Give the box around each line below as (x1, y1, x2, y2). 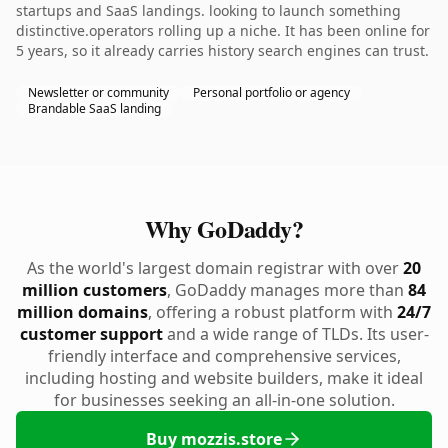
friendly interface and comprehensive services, (47, 345, 401, 367)
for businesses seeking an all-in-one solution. (53, 389, 395, 411)
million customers (22, 279, 167, 301)
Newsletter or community (28, 84, 169, 101)
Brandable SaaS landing (28, 100, 161, 117)
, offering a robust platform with (148, 301, 397, 323)
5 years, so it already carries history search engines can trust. (16, 41, 429, 60)
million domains (17, 301, 148, 323)
